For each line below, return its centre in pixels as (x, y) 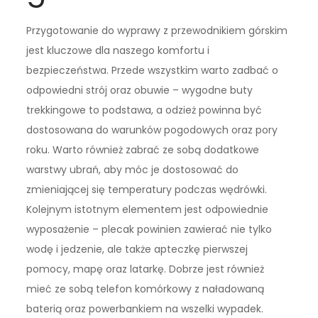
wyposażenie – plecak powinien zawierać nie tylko (149, 230)
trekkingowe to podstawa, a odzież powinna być (144, 110)
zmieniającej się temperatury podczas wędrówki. (147, 190)
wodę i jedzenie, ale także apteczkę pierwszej (137, 250)
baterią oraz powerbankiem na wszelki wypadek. (145, 309)
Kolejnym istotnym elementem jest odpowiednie (148, 210)
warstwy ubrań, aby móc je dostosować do (133, 170)
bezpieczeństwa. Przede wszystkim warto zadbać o (153, 71)
